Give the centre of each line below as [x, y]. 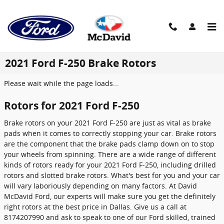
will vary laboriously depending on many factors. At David [100, 185]
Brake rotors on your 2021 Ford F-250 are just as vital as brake [107, 122]
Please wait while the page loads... [61, 83]
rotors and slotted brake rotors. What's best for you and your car [112, 175]
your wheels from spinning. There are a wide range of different [110, 154]
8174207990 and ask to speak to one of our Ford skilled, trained [110, 217]
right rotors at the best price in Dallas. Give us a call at [95, 206]
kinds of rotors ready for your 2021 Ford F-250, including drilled [110, 164]
